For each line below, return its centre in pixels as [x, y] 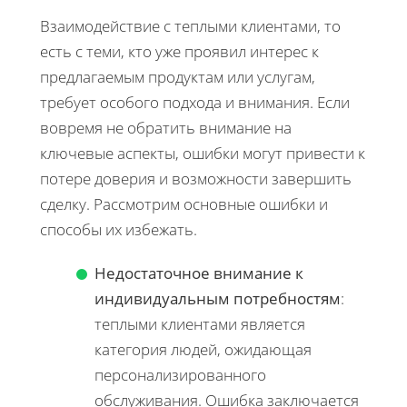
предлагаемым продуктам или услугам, [178, 76]
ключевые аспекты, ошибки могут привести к [203, 153]
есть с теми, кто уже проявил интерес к [179, 51]
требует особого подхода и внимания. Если [195, 102]
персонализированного [180, 374]
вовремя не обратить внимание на [166, 127]
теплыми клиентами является [200, 323]
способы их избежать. [119, 229]
